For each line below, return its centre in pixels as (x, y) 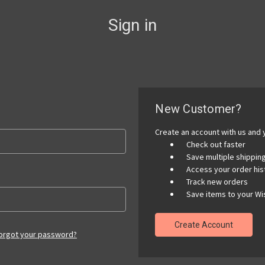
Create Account (204, 224)
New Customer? (198, 109)
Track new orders (217, 181)
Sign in (132, 25)
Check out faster (216, 144)
